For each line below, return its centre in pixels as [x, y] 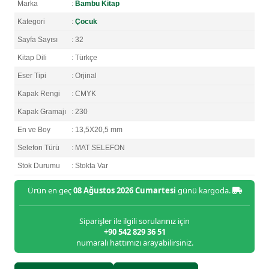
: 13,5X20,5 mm [97, 130]
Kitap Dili [32, 58]
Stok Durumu [39, 166]
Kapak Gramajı [42, 112]
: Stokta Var [90, 166]
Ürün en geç [50, 191]
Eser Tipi [32, 76]
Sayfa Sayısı [38, 40]
